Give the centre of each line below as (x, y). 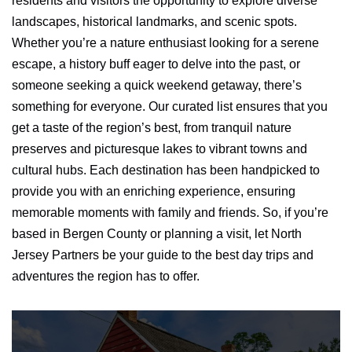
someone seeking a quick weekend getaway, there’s (157, 85)
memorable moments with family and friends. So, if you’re (170, 213)
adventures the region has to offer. (106, 276)
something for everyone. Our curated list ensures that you (170, 106)
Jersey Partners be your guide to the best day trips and (163, 255)
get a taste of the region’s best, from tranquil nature (152, 128)
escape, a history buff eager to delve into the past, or (156, 64)
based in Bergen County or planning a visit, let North (157, 234)
